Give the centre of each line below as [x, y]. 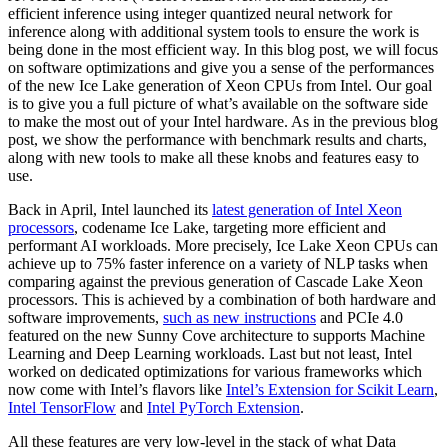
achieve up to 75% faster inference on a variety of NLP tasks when [218, 264]
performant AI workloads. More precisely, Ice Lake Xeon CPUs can [223, 246]
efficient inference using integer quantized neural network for [200, 14]
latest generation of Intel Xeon [307, 210]
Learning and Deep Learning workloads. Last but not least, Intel [210, 354]
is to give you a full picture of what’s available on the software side [218, 104]
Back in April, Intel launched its [110, 210]
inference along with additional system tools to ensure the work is [213, 32]
